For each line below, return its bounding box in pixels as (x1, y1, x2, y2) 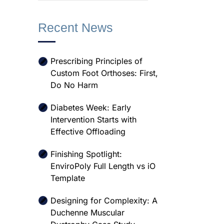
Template (50, 173, 85, 183)
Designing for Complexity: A (50, 195, 157, 205)
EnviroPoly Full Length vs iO (50, 161, 155, 171)
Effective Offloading (50, 126, 125, 136)
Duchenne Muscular (50, 207, 124, 217)
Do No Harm (50, 80, 98, 90)
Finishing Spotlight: (50, 149, 122, 159)
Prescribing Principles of (50, 56, 142, 66)
